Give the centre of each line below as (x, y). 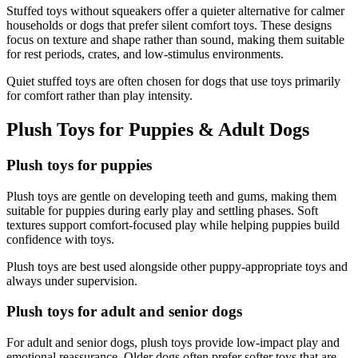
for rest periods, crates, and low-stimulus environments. (145, 54)
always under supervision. (72, 280)
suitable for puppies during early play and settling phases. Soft (162, 210)
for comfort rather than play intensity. (99, 96)
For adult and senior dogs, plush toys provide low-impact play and (173, 343)
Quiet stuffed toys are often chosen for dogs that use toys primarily (173, 82)
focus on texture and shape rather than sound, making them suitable (175, 40)
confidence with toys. (60, 239)
